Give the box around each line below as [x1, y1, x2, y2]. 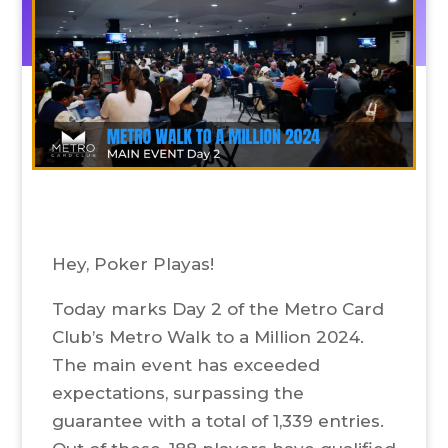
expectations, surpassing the [51, 383, 304, 404]
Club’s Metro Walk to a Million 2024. [51, 327, 364, 348]
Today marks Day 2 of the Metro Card [51, 299, 384, 320]
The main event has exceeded [51, 355, 320, 376]
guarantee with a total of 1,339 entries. [51, 411, 384, 432]
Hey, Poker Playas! [51, 254, 214, 275]
